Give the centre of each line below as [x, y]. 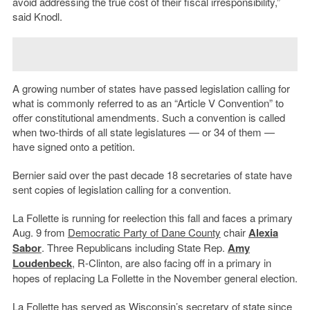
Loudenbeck [42, 263]
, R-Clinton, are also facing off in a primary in [171, 263]
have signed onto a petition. [73, 147]
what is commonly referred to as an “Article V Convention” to [148, 103]
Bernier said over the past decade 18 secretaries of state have [152, 175]
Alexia [263, 233]
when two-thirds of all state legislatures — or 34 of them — [143, 132]
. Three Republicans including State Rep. [134, 248]
